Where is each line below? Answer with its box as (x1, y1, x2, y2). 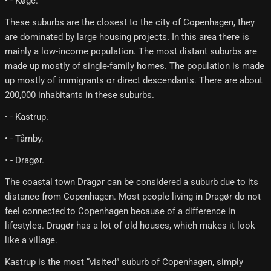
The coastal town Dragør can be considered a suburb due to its (5, 177, 258, 188)
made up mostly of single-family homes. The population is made (5, 60, 264, 72)
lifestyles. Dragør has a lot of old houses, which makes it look (5, 220, 255, 232)
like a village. (5, 235, 57, 246)
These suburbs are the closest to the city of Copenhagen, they (5, 17, 255, 28)
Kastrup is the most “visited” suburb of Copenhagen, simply (5, 256, 243, 268)
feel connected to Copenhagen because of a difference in (5, 206, 235, 217)
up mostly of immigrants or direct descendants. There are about (5, 75, 263, 87)
